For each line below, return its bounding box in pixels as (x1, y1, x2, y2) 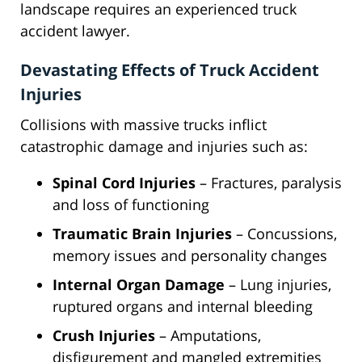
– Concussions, (232, 224, 337, 244)
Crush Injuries (53, 326, 155, 346)
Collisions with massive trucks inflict (20, 115, 267, 135)
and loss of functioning (53, 195, 209, 215)
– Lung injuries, (225, 275, 331, 295)
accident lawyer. (20, 21, 130, 41)
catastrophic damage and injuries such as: (20, 137, 308, 157)
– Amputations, (155, 326, 261, 346)
